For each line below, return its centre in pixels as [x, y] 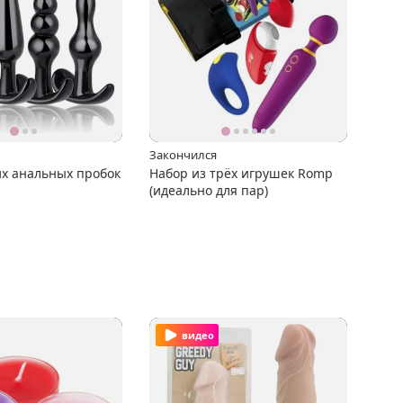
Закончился [183, 154]
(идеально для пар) [209, 190]
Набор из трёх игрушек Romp [241, 173]
